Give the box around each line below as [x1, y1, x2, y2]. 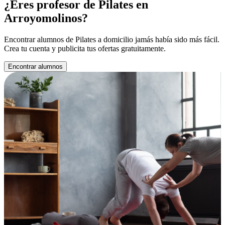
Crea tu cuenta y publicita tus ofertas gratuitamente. [4, 44, 166, 53]
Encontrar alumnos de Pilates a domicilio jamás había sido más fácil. [4, 35, 219, 44]
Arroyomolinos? [4, 11, 88, 25]
